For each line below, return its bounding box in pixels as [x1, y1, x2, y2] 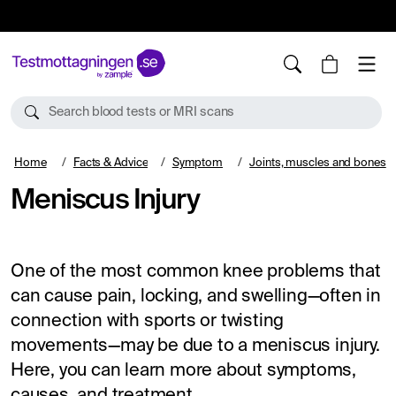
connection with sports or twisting [11, 312, 285, 331]
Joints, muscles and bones [249, 156, 386, 169]
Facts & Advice [72, 156, 148, 169]
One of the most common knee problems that [11, 263, 381, 281]
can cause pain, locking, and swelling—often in [11, 287, 381, 306]
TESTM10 [276, 10, 330, 22]
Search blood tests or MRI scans [48, 106, 235, 119]
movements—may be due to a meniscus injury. [11, 337, 380, 355]
